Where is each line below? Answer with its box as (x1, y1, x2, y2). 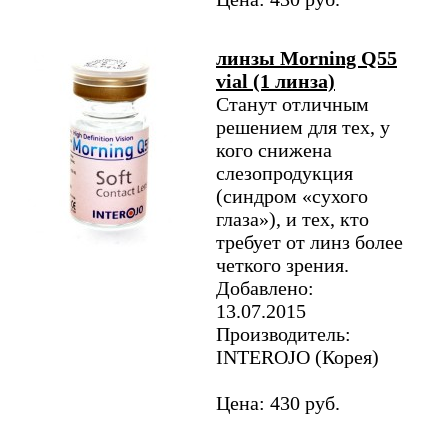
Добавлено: (216, 277, 314, 299)
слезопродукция (216, 162, 353, 184)
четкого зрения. (216, 254, 349, 276)
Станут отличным (216, 93, 369, 115)
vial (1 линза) (216, 70, 335, 92)
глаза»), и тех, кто (216, 208, 369, 230)
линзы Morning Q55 (216, 47, 397, 69)
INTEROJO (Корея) (216, 346, 379, 368)
